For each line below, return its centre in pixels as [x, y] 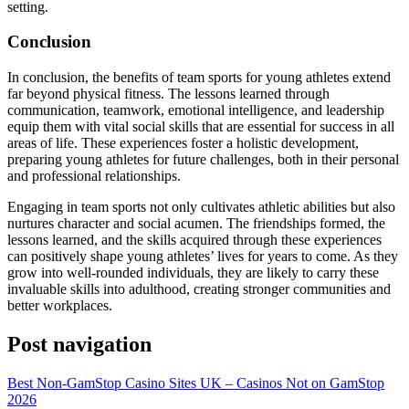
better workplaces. [60, 306]
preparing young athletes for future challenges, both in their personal [203, 160]
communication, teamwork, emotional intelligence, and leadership [196, 110]
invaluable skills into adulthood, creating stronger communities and [199, 289]
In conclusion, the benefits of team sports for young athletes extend [199, 78]
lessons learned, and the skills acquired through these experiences [194, 240]
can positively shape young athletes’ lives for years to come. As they [203, 257]
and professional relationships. [94, 176]
